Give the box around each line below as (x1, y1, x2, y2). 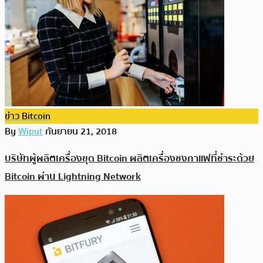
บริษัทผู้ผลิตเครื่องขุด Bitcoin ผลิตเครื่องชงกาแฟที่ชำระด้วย (5, 150, 254, 167)
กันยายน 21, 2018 (45, 123, 117, 139)
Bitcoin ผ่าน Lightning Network (5, 168, 141, 185)
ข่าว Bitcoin (5, 108, 50, 124)
